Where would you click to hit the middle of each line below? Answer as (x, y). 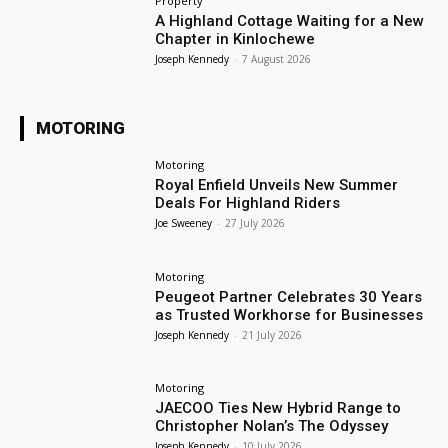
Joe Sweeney (184, 222)
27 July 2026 (255, 222)
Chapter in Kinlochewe (235, 38)
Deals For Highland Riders (248, 202)
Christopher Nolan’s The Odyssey (272, 426)
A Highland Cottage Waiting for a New (290, 20)
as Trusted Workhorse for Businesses (289, 314)
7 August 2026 (277, 58)
